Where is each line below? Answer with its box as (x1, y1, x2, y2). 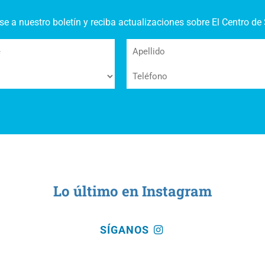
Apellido (126, 40, 161, 51)
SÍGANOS (100, 224, 152, 236)
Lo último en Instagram (53, 182, 212, 201)
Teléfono (126, 64, 164, 76)
